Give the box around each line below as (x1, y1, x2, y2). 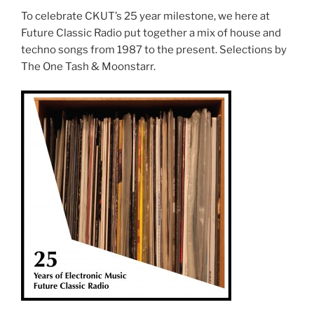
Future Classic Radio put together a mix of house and (21, 26, 281, 39)
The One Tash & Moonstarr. (21, 60, 156, 73)
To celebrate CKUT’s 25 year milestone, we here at (21, 9, 270, 22)
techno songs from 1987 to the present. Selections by (21, 43, 287, 56)
